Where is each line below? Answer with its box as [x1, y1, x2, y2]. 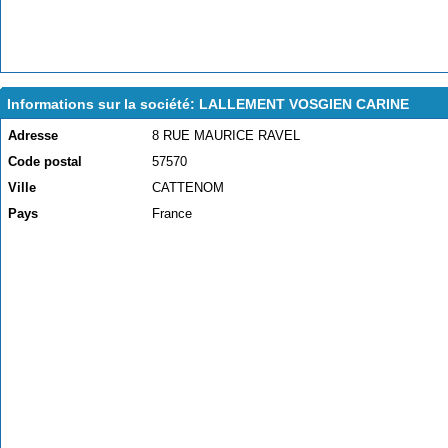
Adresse [8, 128, 58, 143]
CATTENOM [152, 180, 224, 195]
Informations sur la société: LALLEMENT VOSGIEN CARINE [7, 96, 409, 112]
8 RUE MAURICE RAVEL [152, 128, 300, 143]
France [152, 206, 192, 221]
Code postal [8, 154, 82, 169]
